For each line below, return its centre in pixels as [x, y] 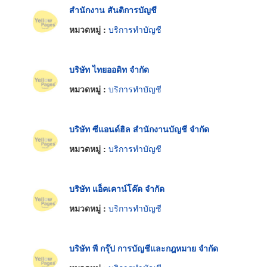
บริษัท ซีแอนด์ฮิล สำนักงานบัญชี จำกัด [139, 128]
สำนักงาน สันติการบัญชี [113, 9]
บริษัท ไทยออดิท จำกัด [109, 69]
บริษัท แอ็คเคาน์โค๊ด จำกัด [117, 188]
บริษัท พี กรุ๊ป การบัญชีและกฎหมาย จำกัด [144, 248]
